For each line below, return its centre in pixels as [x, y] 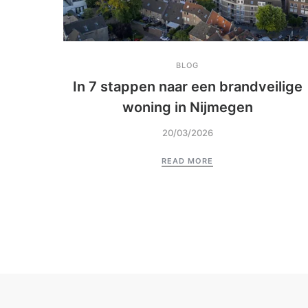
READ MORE [187, 161]
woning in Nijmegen [187, 108]
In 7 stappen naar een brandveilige [187, 87]
